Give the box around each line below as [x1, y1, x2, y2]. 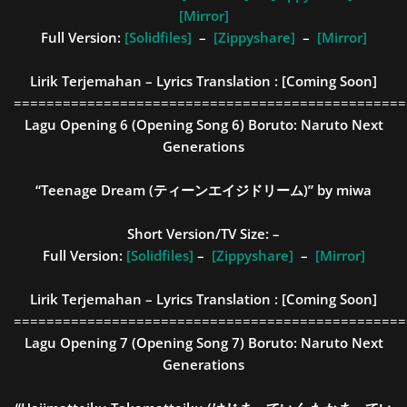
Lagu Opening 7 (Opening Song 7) [24, 333, 248, 352]
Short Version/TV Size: [127, 224, 273, 243]
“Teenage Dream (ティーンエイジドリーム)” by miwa [35, 181, 372, 199]
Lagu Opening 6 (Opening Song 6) [24, 115, 248, 134]
